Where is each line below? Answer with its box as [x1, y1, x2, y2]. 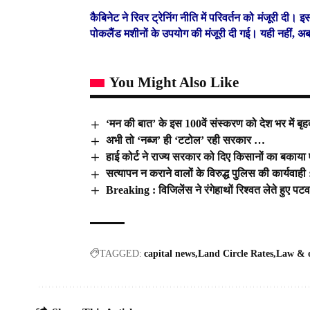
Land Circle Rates [198, 248, 273, 259]
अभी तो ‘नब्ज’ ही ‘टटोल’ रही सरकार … [106, 134, 266, 147]
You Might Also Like [109, 74, 239, 91]
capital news [144, 248, 195, 259]
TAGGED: [100, 248, 142, 259]
